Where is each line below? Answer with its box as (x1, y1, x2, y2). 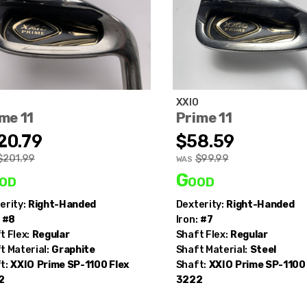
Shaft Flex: (175, 228, 228, 241)
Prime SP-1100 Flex (36, 258, 129, 271)
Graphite (51, 243, 95, 256)
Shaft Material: (175, 243, 248, 256)
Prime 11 (175, 109, 232, 126)
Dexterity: (175, 198, 224, 210)
